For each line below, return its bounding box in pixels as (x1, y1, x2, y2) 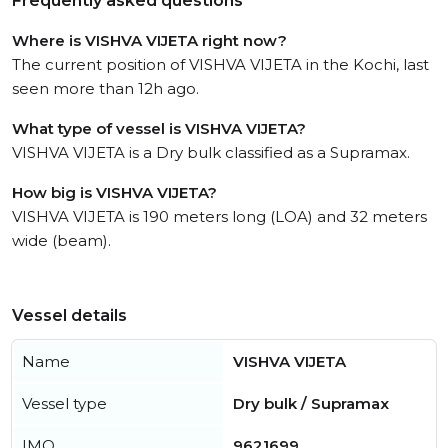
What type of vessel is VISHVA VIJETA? (12, 119, 306, 138)
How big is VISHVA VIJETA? (12, 183, 217, 202)
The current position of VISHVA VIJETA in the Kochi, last (12, 55, 429, 74)
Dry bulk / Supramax (233, 394, 389, 413)
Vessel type (22, 394, 107, 413)
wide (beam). (12, 231, 111, 250)
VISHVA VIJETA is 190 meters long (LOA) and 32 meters (12, 207, 427, 226)
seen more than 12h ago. (12, 79, 199, 98)
